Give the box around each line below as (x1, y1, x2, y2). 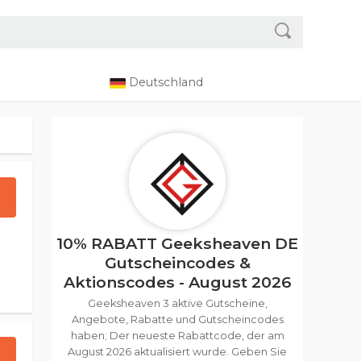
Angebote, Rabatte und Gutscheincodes (71, 313, 284, 326)
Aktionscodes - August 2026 (63, 272, 292, 292)
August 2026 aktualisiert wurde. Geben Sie (68, 346, 287, 358)
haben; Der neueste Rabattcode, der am (70, 330, 284, 342)
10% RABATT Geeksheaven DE (56, 234, 298, 253)
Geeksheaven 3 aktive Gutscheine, (87, 297, 268, 309)
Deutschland (126, 75, 203, 89)
